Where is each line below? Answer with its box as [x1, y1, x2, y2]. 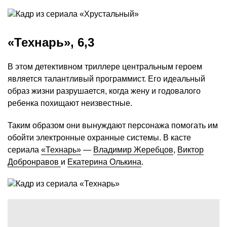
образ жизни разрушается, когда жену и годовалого [8, 87, 201, 96]
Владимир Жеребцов [93, 145, 173, 155]
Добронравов [8, 158, 61, 167]
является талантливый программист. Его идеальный [8, 74, 205, 84]
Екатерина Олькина [67, 158, 141, 167]
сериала [8, 145, 41, 155]
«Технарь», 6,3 [8, 35, 94, 50]
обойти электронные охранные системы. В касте [8, 133, 191, 142]
